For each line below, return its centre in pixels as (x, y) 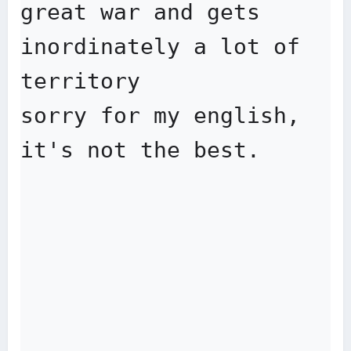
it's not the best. (140, 150)
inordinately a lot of (160, 47)
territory (80, 81)
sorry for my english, (160, 116)
